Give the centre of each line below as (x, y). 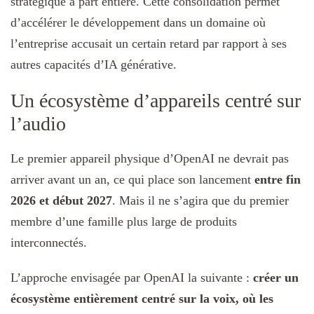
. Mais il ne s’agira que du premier (200, 201)
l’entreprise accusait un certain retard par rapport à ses (149, 43)
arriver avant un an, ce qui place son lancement (132, 180)
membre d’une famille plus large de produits (124, 222)
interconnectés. (49, 243)
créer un (276, 278)
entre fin (278, 180)
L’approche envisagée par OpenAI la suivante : (132, 278)
